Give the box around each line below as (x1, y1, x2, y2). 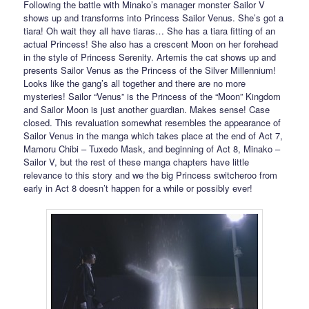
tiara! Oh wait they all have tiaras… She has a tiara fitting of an (23, 24, 276, 38)
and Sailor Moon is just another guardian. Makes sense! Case (23, 103, 270, 117)
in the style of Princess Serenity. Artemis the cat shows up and (23, 50, 277, 64)
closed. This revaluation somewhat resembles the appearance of (23, 116, 281, 130)
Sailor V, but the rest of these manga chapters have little (23, 155, 250, 169)
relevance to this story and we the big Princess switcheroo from (23, 168, 278, 182)
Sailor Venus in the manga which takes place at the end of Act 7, (23, 129, 283, 143)
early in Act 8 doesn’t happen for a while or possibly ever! (23, 181, 253, 195)
